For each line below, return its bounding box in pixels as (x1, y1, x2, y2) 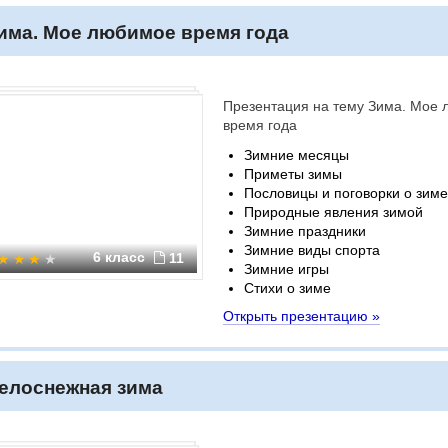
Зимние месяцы (244, 147, 349, 163)
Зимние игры (244, 261, 329, 277)
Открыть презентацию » (223, 308, 380, 324)
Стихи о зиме (244, 280, 331, 296)
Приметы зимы (244, 166, 342, 182)
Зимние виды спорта (244, 242, 380, 258)
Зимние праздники (244, 223, 366, 239)
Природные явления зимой (244, 204, 423, 220)
